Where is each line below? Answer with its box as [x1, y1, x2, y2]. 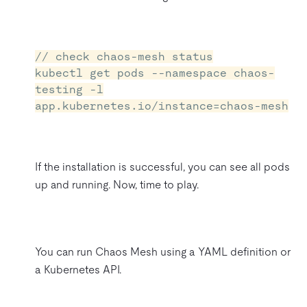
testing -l [35, 82, 103, 96]
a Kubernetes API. [35, 262, 121, 276]
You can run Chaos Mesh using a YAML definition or [35, 245, 291, 258]
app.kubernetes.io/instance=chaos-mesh [35, 99, 288, 112]
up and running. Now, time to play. [35, 177, 199, 191]
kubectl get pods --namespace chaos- [35, 66, 275, 79]
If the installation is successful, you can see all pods [35, 160, 290, 173]
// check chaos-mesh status [35, 49, 213, 63]
